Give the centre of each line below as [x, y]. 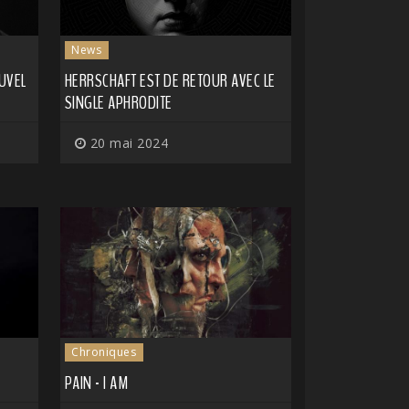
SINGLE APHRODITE [118, 103]
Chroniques [104, 351]
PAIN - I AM [96, 383]
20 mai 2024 [127, 143]
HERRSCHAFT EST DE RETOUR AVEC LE [170, 81]
